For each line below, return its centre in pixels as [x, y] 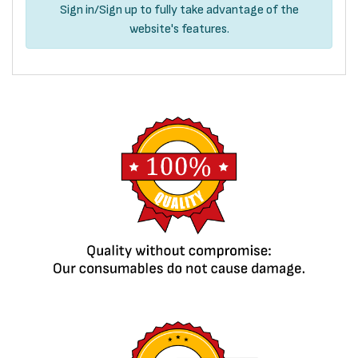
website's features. [179, 28]
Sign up [118, 9]
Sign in [77, 9]
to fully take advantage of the [218, 9]
